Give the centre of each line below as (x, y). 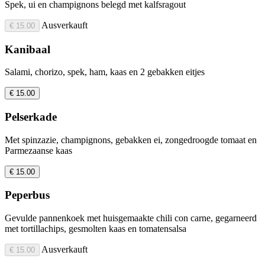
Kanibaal (28, 49)
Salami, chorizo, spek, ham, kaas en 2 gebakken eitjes (105, 72)
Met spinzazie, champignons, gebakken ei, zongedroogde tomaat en (131, 140)
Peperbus (27, 195)
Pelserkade (31, 117)
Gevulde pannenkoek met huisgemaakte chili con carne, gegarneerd (131, 218)
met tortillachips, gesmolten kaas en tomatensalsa (96, 229)
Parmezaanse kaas (38, 150)
